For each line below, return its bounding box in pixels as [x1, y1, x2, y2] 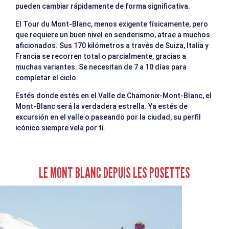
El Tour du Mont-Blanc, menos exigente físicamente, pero [15, 19, 208, 28]
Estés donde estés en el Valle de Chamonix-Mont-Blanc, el [15, 91, 212, 100]
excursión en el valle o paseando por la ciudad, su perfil [15, 112, 201, 121]
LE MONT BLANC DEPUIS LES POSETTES [39, 164, 190, 181]
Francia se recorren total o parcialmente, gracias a [15, 52, 186, 60]
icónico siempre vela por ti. [15, 123, 105, 132]
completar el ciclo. [15, 73, 80, 82]
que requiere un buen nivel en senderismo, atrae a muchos [15, 30, 210, 39]
